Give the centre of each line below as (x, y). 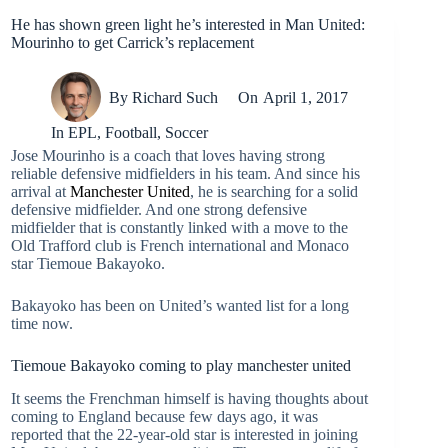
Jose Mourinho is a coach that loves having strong (168, 155)
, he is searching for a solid (274, 191)
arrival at (40, 191)
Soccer (187, 132)
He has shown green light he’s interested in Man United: (188, 24)
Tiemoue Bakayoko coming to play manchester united (181, 365)
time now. (42, 323)
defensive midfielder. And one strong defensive (159, 209)
